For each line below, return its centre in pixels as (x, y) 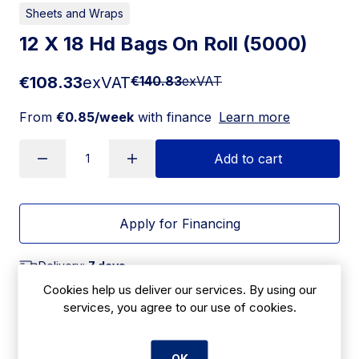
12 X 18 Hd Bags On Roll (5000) (163, 43)
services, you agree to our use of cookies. (179, 307)
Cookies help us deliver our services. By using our (179, 289)
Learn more (254, 117)
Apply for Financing (179, 223)
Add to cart (248, 158)
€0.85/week (95, 117)
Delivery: (63, 265)
